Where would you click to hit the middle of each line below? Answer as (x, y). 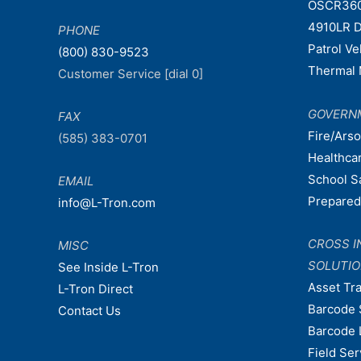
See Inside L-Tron (108, 268)
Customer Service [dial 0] (131, 73)
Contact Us (89, 311)
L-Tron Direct (95, 289)
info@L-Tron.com (107, 203)
